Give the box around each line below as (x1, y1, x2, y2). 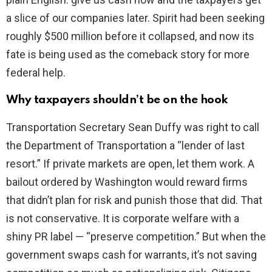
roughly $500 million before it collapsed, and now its (6, 30, 254, 43)
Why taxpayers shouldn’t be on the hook (6, 94, 228, 106)
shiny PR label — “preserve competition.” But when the (6, 230, 266, 243)
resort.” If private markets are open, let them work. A (6, 157, 254, 171)
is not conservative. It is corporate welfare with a (6, 212, 239, 225)
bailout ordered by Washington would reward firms (6, 175, 248, 189)
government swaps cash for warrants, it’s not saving (6, 248, 257, 262)
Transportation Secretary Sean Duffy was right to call (6, 121, 259, 134)
